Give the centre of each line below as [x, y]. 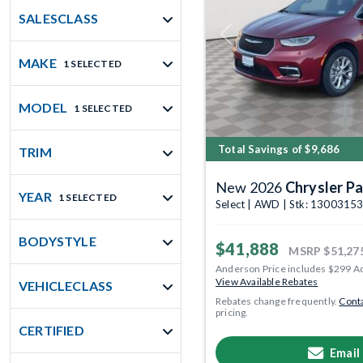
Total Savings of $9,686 [279, 149]
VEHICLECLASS [66, 286]
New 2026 [250, 187]
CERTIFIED [51, 330]
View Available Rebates [267, 281]
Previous [244, 40]
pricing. [232, 312]
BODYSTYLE [58, 241]
